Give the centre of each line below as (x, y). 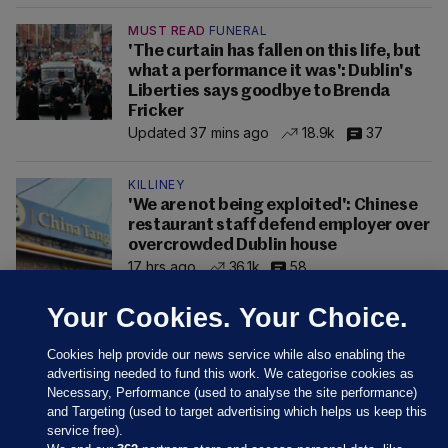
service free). (85, 430)
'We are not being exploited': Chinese (273, 205)
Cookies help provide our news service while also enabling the (226, 354)
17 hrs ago (162, 267)
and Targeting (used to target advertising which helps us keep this (237, 411)
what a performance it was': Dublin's (270, 71)
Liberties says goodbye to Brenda (259, 91)
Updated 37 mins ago (199, 133)
